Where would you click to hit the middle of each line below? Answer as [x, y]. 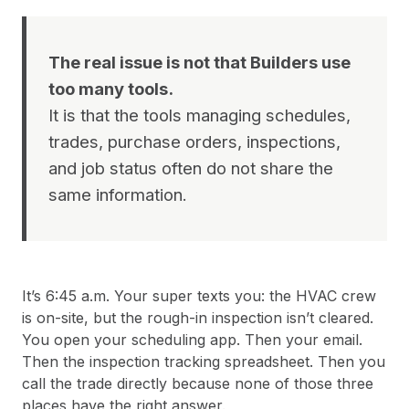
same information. [118, 195]
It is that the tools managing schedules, [199, 115]
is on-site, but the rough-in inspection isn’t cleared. [198, 318]
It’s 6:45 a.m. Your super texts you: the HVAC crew [199, 296]
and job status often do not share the [191, 168]
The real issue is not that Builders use [199, 63]
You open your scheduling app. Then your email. [192, 340]
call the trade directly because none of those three [198, 384]
